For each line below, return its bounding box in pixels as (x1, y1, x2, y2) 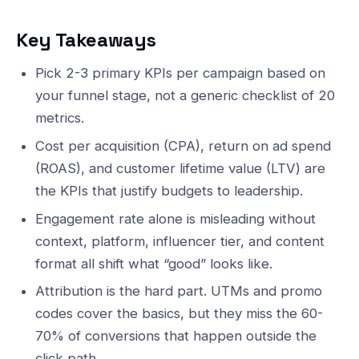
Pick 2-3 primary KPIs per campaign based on (34, 65, 325, 82)
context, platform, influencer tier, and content (34, 232, 325, 249)
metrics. (34, 110, 84, 127)
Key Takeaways (16, 27, 156, 53)
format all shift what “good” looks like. (34, 255, 272, 272)
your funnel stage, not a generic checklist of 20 (34, 87, 335, 104)
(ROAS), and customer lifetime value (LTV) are (34, 159, 325, 176)
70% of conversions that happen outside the (34, 328, 317, 345)
